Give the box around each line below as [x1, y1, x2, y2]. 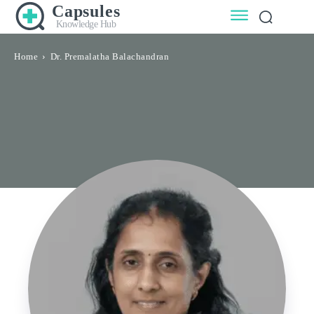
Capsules [52, 2, 121, 21]
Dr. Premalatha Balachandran [50, 51, 169, 62]
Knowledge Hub [55, 19, 116, 30]
